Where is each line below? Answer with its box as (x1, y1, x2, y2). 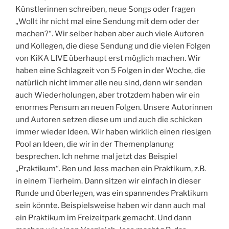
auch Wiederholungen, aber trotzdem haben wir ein (15, 90, 200, 100)
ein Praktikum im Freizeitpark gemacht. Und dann (15, 213, 192, 222)
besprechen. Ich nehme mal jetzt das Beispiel (15, 151, 177, 161)
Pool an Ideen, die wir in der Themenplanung (15, 139, 174, 149)
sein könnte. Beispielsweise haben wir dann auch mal (15, 200, 205, 210)
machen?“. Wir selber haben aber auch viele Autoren (15, 29, 204, 38)
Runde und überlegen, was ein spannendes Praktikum (15, 188, 208, 198)
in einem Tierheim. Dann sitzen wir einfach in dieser (15, 176, 201, 186)
